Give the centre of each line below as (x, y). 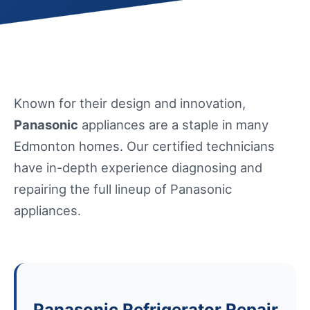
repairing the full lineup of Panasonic (123, 189)
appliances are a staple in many (173, 125)
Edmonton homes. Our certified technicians (144, 146)
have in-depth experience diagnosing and (138, 168)
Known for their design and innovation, (130, 103)
